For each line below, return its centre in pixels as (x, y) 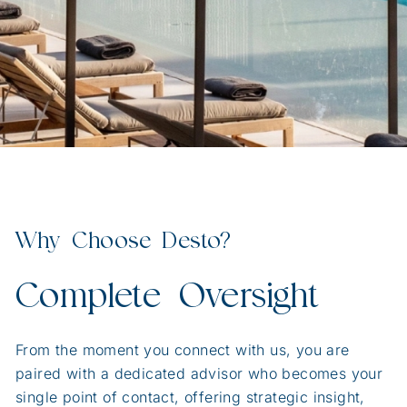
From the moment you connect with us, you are (183, 350)
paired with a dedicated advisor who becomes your (199, 373)
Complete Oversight (168, 295)
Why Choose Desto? (124, 240)
